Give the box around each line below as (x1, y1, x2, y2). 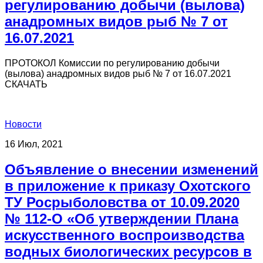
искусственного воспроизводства (5, 227, 244, 243)
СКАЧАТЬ (5, 79, 48, 89)
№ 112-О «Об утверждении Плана (5, 210, 238, 227)
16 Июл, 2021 (5, 139, 63, 149)
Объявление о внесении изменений (5, 161, 258, 177)
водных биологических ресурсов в (5, 243, 252, 259)
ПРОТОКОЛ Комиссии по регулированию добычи (5, 58, 220, 68)
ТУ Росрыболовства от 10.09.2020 (5, 194, 240, 210)
